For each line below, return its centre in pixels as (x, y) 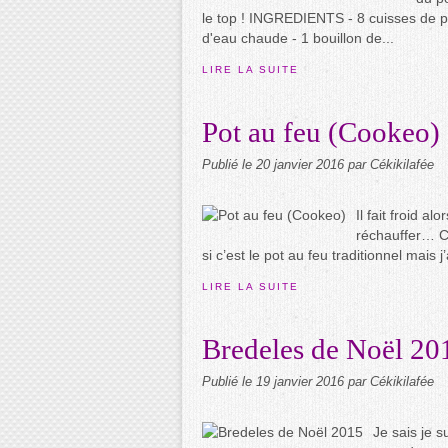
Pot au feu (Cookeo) (321, 132)
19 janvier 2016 (302, 382)
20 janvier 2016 (302, 165)
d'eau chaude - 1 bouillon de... (298, 38)
